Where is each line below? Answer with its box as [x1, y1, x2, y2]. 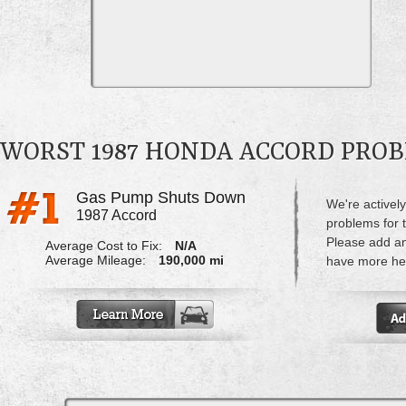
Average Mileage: [44, 253, 146, 268]
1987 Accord [75, 208, 157, 224]
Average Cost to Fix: [44, 238, 162, 254]
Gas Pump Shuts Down [75, 188, 246, 208]
